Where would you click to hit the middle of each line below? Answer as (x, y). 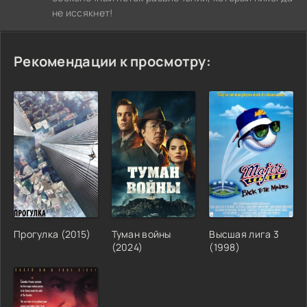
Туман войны (141, 234)
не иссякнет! (83, 12)
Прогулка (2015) (52, 234)
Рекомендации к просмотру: (112, 61)
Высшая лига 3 (244, 234)
